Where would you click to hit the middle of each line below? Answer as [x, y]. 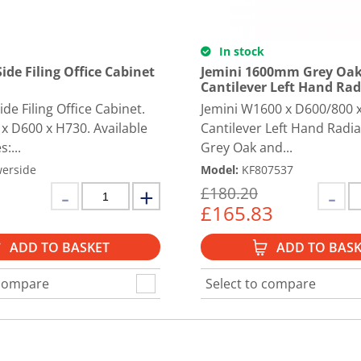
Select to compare [261, 283]
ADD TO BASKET [59, 247]
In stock [240, 51]
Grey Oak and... [247, 147]
